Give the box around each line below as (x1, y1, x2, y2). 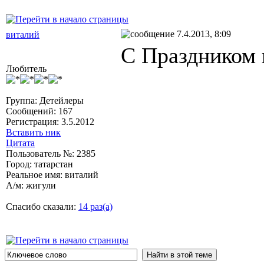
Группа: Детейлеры (6, 95, 84, 105)
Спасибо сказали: (6, 201, 78, 212)
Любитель (6, 63, 47, 74)
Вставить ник (6, 127, 61, 137)
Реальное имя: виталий (6, 169, 98, 180)
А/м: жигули (6, 180, 56, 190)
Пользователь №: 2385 (6, 148, 95, 159)
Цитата (6, 137, 35, 148)
